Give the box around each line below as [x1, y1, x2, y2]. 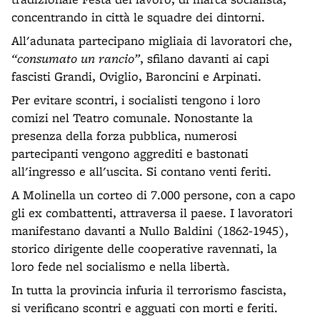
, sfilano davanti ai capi [140, 50, 269, 66]
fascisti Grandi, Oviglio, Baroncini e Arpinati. [11, 68, 261, 84]
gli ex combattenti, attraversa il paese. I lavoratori [11, 204, 293, 221]
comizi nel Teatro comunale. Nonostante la [11, 109, 253, 126]
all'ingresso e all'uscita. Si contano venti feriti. [11, 163, 271, 179]
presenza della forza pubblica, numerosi [11, 127, 237, 144]
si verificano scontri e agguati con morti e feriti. [11, 299, 278, 316]
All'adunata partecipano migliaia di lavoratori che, [11, 32, 292, 49]
